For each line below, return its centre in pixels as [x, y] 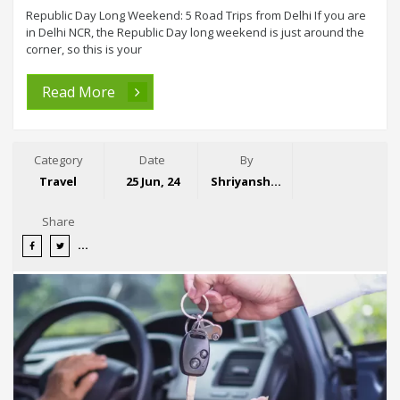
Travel [58, 181]
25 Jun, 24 [152, 181]
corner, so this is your [84, 49]
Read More [80, 92]
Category [58, 159]
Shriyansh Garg [276, 181]
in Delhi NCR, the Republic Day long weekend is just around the [195, 32]
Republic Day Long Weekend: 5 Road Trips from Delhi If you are [196, 15]
